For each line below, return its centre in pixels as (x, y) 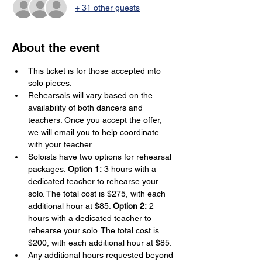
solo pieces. (50, 83)
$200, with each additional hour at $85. (100, 243)
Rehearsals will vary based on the (92, 95)
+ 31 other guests (107, 7)
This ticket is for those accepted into (96, 71)
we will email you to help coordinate (95, 132)
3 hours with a (130, 169)
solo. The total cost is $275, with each (98, 194)
